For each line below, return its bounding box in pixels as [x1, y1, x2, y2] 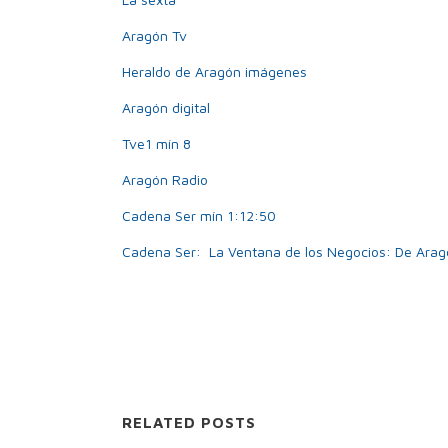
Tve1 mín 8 [122, 135, 191, 152]
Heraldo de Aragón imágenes [122, 63, 307, 80]
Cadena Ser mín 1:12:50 [122, 207, 276, 224]
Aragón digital [122, 99, 210, 116]
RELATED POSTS [122, 414, 256, 431]
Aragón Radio [122, 171, 212, 188]
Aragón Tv [122, 27, 187, 44]
